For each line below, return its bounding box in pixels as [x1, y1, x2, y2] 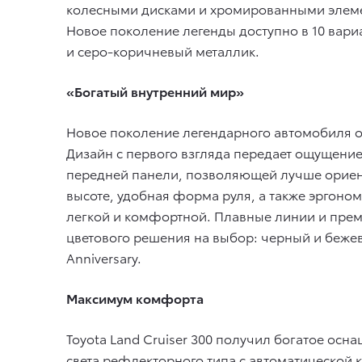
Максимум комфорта [66, 288, 204, 307]
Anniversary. [66, 248, 141, 267]
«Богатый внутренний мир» [66, 82, 244, 100]
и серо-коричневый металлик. [66, 41, 259, 60]
